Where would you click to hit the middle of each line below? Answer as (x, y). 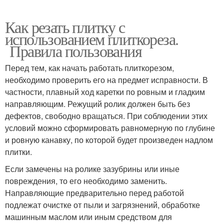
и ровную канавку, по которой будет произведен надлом (109, 139)
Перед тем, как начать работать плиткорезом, (89, 67)
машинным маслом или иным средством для (88, 216)
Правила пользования (73, 50)
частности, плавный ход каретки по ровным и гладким (105, 91)
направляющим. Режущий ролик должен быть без (97, 103)
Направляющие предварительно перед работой (94, 192)
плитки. (18, 151)
